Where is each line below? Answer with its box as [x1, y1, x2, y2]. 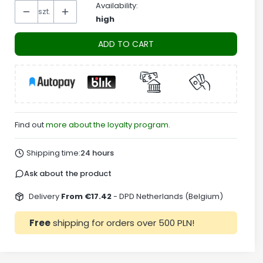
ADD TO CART [98, 38, 154, 50]
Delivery [28, 190, 61, 202]
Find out [15, 119, 46, 131]
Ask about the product [24, 167, 112, 179]
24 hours [80, 147, 114, 159]
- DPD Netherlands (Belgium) [113, 190, 223, 202]
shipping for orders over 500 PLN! [50, 216, 194, 229]
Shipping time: [26, 147, 80, 159]
